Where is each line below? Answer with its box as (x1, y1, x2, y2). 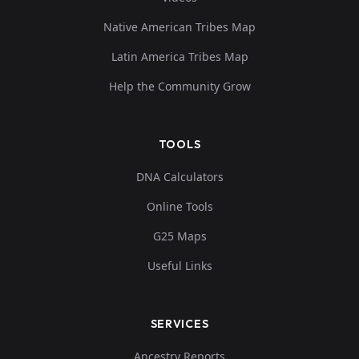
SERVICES (150, 316, 209, 331)
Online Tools (146, 198, 213, 214)
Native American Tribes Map (103, 18, 256, 34)
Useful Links (147, 257, 212, 273)
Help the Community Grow (108, 78, 251, 94)
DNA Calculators (135, 168, 224, 184)
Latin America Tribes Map (111, 48, 248, 64)
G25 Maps (152, 228, 207, 244)
